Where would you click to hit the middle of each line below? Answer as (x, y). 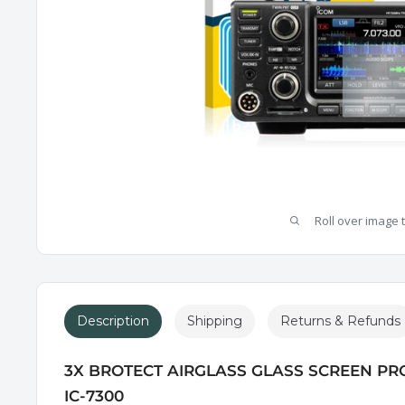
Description (113, 320)
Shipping (215, 320)
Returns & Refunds (340, 320)
